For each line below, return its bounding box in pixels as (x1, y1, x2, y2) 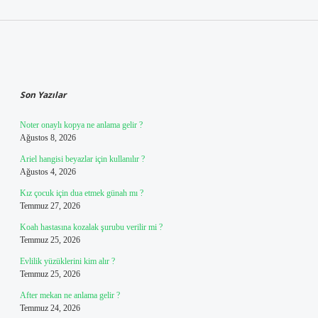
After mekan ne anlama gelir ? (20, 290, 120, 300)
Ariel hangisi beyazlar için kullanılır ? (20, 154, 145, 164)
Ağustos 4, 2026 (20, 167, 76, 177)
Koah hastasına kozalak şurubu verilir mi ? (20, 222, 163, 232)
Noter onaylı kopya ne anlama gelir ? (20, 120, 143, 130)
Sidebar (19, 53, 96, 81)
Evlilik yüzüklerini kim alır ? (20, 256, 115, 266)
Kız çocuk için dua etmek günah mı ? (20, 188, 143, 198)
